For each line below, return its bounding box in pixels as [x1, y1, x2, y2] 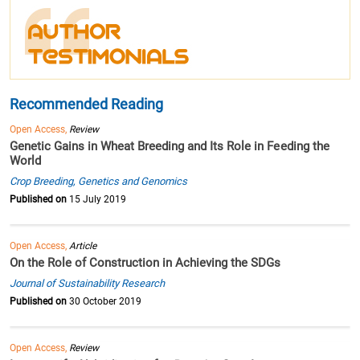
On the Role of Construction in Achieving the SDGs [10, 256, 281, 271]
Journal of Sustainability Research [10, 277, 166, 290]
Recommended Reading [10, 96, 164, 113]
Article [69, 240, 97, 252]
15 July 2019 [67, 194, 127, 206]
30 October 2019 [67, 296, 142, 308]
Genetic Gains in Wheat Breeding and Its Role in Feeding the [10, 139, 329, 154]
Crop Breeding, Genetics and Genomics [10, 175, 188, 188]
